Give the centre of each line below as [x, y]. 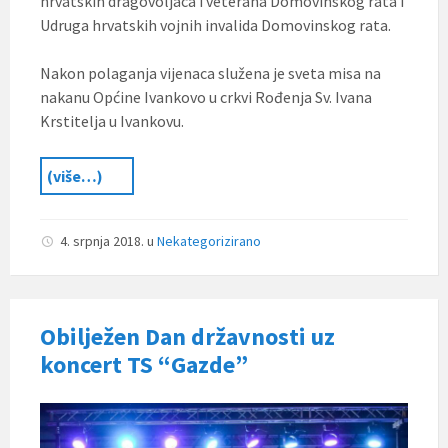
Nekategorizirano [209, 241]
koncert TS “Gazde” [144, 365]
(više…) [75, 176]
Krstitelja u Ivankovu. [112, 121]
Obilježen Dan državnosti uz [187, 337]
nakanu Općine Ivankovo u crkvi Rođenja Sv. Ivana [206, 97]
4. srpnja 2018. [103, 241]
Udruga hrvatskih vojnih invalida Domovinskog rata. [215, 25]
